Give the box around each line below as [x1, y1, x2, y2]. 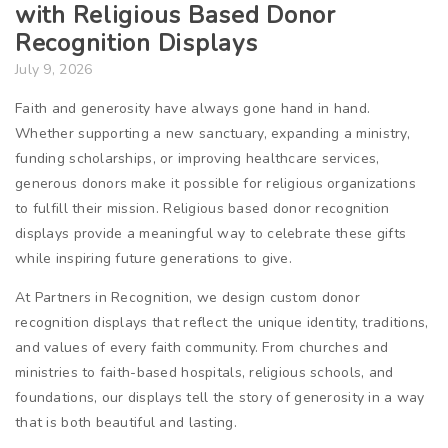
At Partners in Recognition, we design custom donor [15, 288, 360, 308]
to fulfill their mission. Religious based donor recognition [15, 199, 390, 219]
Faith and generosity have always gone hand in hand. [15, 99, 371, 119]
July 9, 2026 [15, 60, 93, 80]
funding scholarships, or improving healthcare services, [15, 149, 380, 169]
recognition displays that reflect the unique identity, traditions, [15, 313, 429, 333]
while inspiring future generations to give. [15, 249, 293, 269]
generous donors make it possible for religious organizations [15, 174, 416, 194]
